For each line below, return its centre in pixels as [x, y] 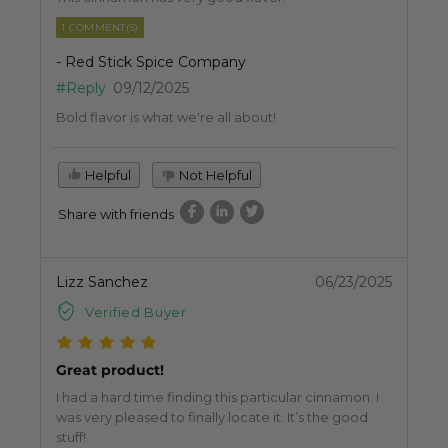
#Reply [81, 87]
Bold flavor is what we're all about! [166, 116]
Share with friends [116, 213]
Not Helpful [214, 174]
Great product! [110, 370]
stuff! [71, 437]
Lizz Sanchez [102, 281]
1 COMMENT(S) [100, 27]
